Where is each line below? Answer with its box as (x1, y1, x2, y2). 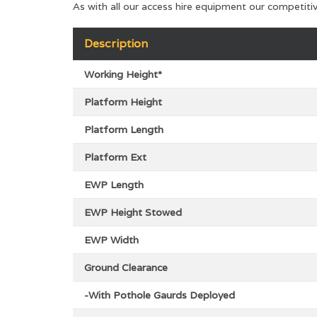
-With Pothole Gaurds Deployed (84, 288, 235, 301)
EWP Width (84, 233, 139, 246)
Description (84, 35, 148, 51)
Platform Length (84, 122, 163, 136)
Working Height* (84, 67, 162, 81)
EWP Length (84, 178, 144, 191)
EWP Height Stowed (84, 205, 182, 219)
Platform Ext (84, 150, 146, 163)
